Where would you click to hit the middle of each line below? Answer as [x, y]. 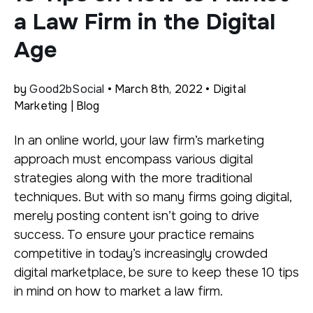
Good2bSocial [67, 89]
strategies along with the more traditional [133, 178]
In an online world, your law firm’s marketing [139, 140]
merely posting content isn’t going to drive [137, 216]
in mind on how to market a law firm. [118, 291]
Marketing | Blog [57, 106]
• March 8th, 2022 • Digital [175, 89]
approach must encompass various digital [133, 159]
